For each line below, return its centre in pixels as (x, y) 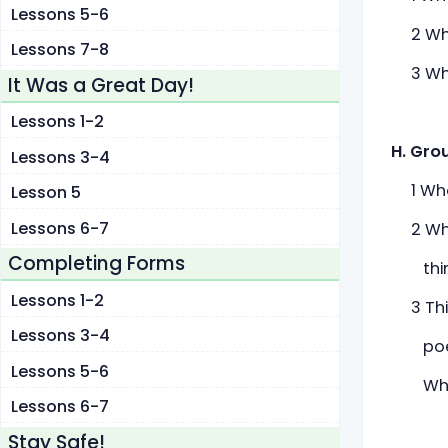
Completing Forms (96, 264)
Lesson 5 (46, 193)
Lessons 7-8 (60, 50)
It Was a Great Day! (101, 85)
